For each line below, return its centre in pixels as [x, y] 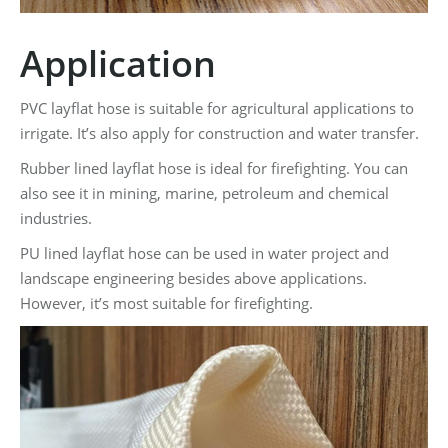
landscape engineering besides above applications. [193, 278]
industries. [56, 218]
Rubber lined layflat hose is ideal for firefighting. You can [214, 168]
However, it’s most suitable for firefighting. [166, 303]
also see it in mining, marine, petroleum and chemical [204, 193]
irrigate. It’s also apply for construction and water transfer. [219, 133]
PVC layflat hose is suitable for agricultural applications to [217, 108]
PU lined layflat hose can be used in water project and [204, 253]
